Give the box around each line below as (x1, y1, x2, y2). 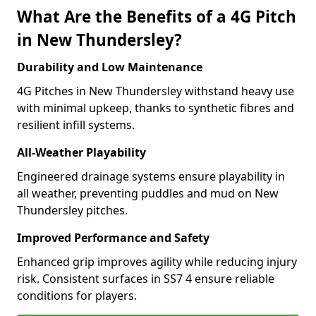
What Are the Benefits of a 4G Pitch (17, 6, 296, 28)
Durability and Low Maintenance (17, 59, 202, 75)
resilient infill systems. (17, 117, 135, 133)
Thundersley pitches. (17, 202, 128, 218)
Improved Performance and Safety (17, 230, 209, 245)
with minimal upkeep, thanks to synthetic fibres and (17, 100, 294, 116)
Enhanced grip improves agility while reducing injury (17, 254, 297, 269)
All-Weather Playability (17, 145, 146, 160)
